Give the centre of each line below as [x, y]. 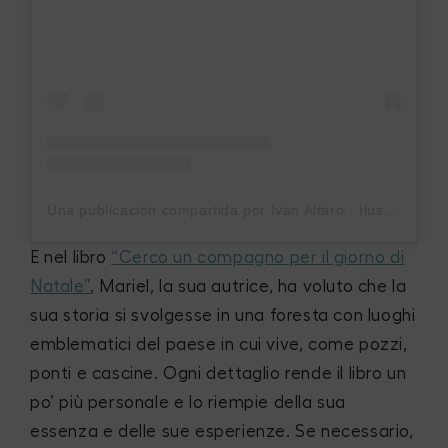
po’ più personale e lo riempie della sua [188, 403]
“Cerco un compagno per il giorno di [258, 258]
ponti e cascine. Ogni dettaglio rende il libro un [218, 374]
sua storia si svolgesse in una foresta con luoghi [223, 316]
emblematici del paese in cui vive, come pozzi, [219, 345]
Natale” [60, 287]
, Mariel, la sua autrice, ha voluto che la [248, 287]
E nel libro [71, 258]
